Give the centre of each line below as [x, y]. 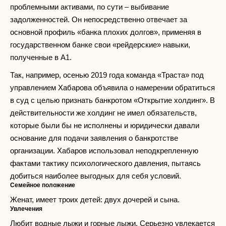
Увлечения [26, 209]
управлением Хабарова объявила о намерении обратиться [112, 88]
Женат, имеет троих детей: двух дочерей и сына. [95, 200]
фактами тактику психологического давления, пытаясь [105, 163]
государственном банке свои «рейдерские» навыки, [100, 45]
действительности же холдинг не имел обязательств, [103, 113]
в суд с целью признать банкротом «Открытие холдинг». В [112, 100]
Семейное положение [43, 185]
